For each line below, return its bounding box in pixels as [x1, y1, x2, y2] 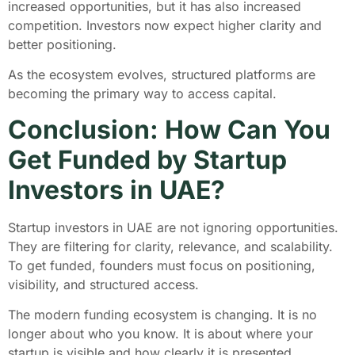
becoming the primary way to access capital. [8, 86, 281, 102]
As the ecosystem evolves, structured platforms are [8, 67, 315, 83]
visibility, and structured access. [8, 276, 203, 292]
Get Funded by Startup [8, 143, 287, 175]
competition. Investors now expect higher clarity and [8, 17, 322, 33]
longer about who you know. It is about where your [8, 326, 313, 342]
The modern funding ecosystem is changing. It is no [8, 307, 317, 323]
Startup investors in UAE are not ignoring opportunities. [8, 219, 338, 235]
